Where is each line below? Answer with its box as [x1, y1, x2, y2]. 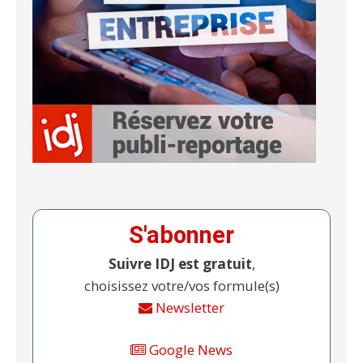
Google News [146, 340, 233, 360]
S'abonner [129, 220, 234, 249]
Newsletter [152, 297, 224, 317]
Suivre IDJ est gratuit [108, 254, 252, 273]
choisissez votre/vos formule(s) [83, 275, 280, 295]
